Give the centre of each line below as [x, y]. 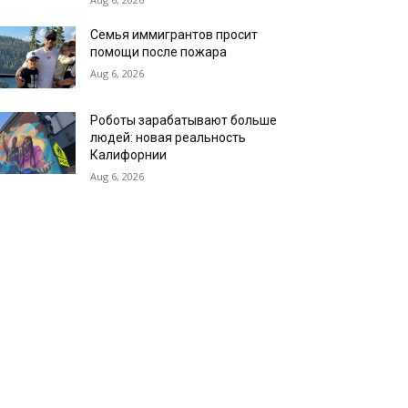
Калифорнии [129, 155]
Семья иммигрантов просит [174, 35]
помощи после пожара [159, 52]
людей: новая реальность [168, 138]
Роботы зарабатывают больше [184, 121]
